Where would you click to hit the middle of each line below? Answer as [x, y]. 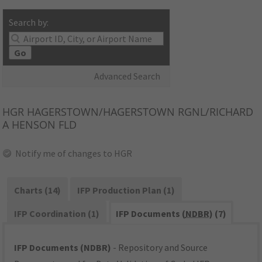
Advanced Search [127, 76]
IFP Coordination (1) [57, 214]
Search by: [29, 23]
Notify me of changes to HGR [74, 154]
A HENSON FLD [40, 125]
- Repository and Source [160, 248]
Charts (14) [38, 190]
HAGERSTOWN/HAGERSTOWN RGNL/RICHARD [139, 112]
